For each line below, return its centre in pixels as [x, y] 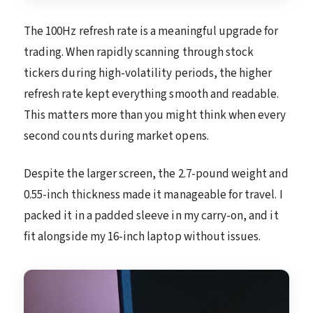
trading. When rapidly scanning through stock [139, 53]
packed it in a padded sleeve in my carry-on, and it [151, 216]
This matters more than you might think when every [155, 116]
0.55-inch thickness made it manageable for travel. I [153, 195]
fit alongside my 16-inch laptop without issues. [143, 237]
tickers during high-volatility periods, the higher [148, 74]
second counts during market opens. [116, 137]
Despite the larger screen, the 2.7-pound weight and [156, 174]
